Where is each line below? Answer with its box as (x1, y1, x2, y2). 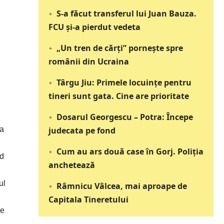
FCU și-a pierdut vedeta (48, 21, 141, 33)
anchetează (48, 159, 95, 171)
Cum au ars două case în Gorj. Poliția (56, 146, 203, 157)
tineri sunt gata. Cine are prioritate (48, 90, 189, 102)
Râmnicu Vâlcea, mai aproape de (56, 180, 187, 192)
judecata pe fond (48, 125, 116, 136)
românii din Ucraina (48, 56, 129, 67)
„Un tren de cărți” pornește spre (56, 42, 183, 54)
